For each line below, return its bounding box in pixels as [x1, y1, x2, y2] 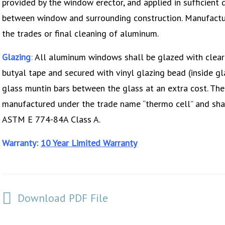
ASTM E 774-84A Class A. [2, 113, 100, 125]
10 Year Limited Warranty [41, 137, 137, 149]
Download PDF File [18, 190, 108, 205]
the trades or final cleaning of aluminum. [2, 27, 159, 39]
